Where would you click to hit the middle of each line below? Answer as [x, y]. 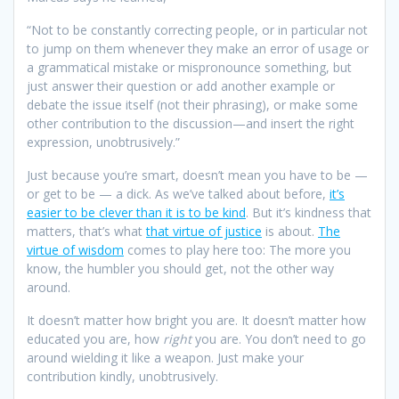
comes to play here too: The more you [237, 250]
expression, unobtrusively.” [103, 142]
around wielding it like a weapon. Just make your [165, 358]
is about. [290, 232]
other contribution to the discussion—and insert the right [191, 124]
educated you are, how [95, 339]
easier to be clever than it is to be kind [136, 213]
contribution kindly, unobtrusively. [122, 377]
